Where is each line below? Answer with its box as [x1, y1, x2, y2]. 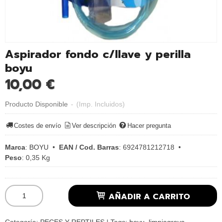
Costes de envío [14, 122, 61, 130]
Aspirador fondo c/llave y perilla [5, 46, 191, 62]
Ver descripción [72, 122, 116, 130]
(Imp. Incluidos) [76, 100, 125, 108]
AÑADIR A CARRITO [106, 190, 191, 203]
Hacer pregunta [127, 122, 171, 130]
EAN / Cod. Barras [59, 143, 119, 151]
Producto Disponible [5, 100, 68, 108]
